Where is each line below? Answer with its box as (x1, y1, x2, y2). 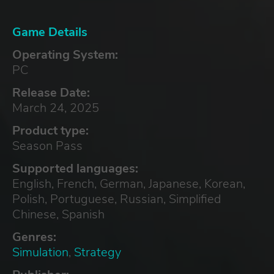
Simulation (12, 243, 68, 261)
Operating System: (12, 46, 118, 63)
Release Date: (12, 84, 90, 101)
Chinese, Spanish (12, 206, 105, 223)
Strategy (74, 243, 121, 261)
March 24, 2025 (12, 99, 99, 116)
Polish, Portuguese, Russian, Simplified (12, 190, 221, 207)
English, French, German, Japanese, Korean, (12, 175, 245, 192)
